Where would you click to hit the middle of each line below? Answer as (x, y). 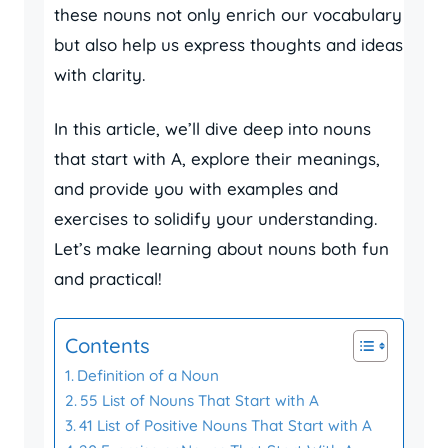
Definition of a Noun (148, 375)
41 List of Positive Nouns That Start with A (226, 425)
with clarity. (99, 74)
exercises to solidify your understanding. (215, 218)
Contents (107, 346)
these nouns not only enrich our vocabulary (228, 14)
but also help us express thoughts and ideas (228, 44)
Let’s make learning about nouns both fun (221, 248)
